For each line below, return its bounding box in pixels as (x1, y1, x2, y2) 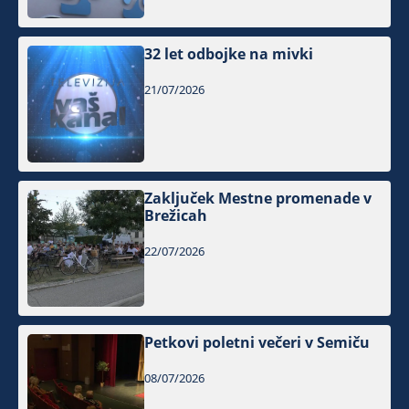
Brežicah (144, 205, 208, 226)
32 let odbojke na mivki (144, 44, 314, 65)
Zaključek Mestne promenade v (144, 188, 372, 209)
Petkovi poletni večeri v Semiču (144, 332, 371, 353)
